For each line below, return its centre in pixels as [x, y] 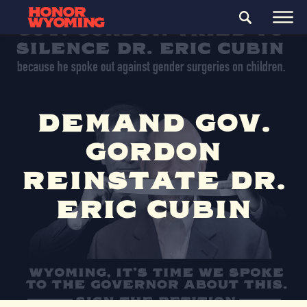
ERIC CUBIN [153, 210]
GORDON [153, 153]
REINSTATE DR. [153, 182]
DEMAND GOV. [153, 124]
